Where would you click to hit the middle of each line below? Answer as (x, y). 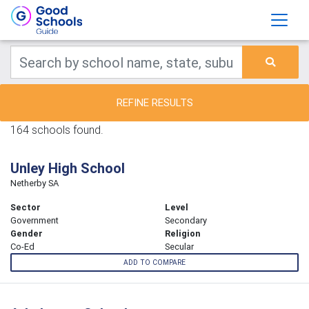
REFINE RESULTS (154, 102)
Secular (179, 247)
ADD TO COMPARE (154, 263)
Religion (183, 233)
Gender (27, 233)
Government (34, 220)
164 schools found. (57, 130)
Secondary (186, 220)
